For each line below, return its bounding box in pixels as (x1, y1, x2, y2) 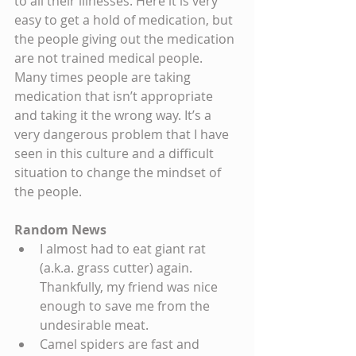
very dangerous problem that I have (14, 126, 232, 144)
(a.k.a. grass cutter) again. (40, 259, 195, 277)
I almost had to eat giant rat (40, 240, 209, 258)
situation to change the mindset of (14, 164, 224, 182)
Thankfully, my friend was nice (40, 278, 221, 296)
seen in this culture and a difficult (14, 145, 217, 163)
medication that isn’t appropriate (14, 87, 216, 106)
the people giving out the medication (14, 30, 238, 48)
